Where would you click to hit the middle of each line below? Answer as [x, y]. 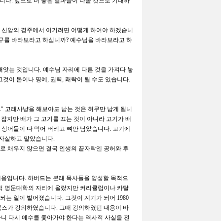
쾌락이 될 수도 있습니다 [97, 79]
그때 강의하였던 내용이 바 [94, 207]
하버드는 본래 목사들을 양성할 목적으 [78, 178]
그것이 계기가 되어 [91, 198]
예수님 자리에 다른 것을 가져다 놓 [88, 69]
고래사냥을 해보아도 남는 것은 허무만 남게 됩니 [69, 109]
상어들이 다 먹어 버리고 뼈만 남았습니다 [55, 129]
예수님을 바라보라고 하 [101, 40]
